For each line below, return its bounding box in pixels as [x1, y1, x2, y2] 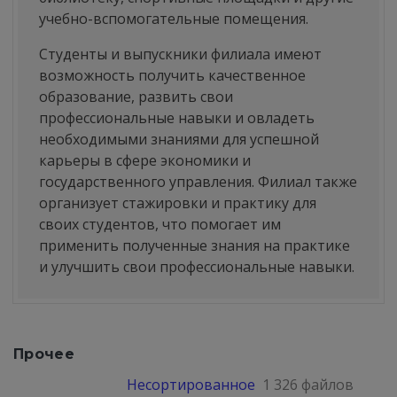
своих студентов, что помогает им [39, 214, 281, 234]
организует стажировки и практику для [39, 193, 316, 213]
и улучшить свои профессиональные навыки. [39, 257, 354, 276]
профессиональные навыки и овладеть [39, 108, 315, 128]
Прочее [13, 346, 75, 362]
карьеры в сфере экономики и [39, 151, 251, 170]
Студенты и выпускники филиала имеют [39, 44, 322, 64]
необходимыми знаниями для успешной [39, 129, 319, 149]
